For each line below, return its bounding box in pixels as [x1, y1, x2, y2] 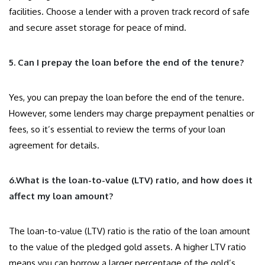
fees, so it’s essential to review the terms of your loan [9, 124, 225, 135]
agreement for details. [9, 140, 99, 151]
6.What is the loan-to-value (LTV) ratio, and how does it [9, 174, 253, 186]
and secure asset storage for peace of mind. [9, 22, 186, 34]
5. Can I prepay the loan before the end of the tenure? [9, 57, 244, 69]
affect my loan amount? [9, 190, 113, 202]
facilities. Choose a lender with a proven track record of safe [9, 6, 250, 18]
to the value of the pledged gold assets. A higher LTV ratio [9, 241, 246, 253]
